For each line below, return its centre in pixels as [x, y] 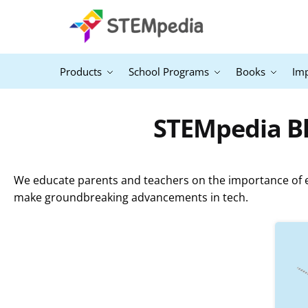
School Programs [169, 71]
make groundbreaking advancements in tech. [131, 197]
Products [81, 71]
